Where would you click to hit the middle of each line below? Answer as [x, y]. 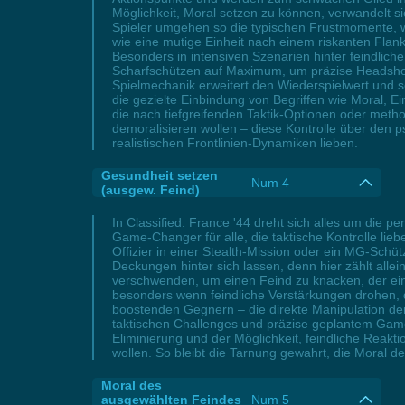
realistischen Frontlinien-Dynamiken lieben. [235, 143]
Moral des [132, 385]
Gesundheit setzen [160, 175]
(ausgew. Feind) [151, 190]
